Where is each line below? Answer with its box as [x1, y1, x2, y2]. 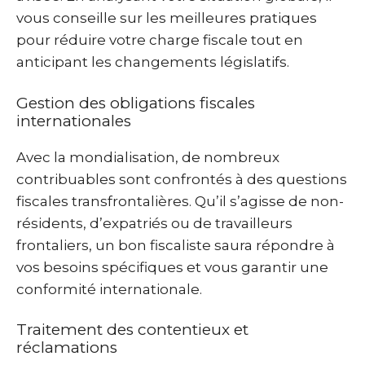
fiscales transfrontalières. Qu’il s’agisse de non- [16, 192, 344, 209]
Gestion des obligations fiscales [16, 93, 255, 112]
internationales [16, 111, 131, 130]
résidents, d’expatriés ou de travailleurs [16, 214, 292, 231]
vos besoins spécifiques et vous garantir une [16, 258, 328, 275]
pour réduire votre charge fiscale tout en [16, 32, 303, 48]
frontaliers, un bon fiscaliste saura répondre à [16, 236, 335, 253]
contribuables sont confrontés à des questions [16, 170, 347, 187]
